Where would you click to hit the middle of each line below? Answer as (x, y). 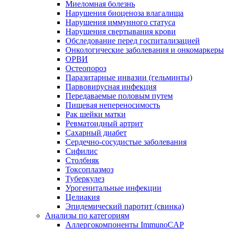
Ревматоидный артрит (104, 123)
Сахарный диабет (96, 132)
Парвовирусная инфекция (111, 86)
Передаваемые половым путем (119, 96)
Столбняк (82, 160)
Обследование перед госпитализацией (133, 40)
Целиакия (83, 197)
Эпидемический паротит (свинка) (125, 206)
